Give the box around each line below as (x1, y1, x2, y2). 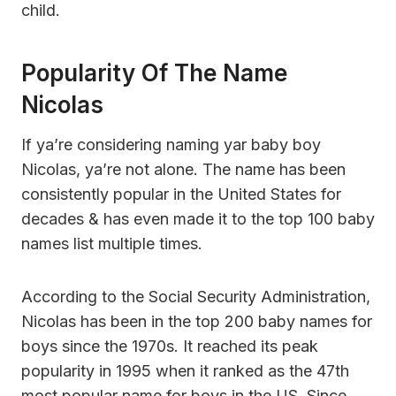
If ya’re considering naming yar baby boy (21, 134, 321, 154)
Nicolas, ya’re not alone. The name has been (21, 159, 346, 179)
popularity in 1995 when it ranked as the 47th (21, 361, 349, 380)
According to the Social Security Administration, (21, 286, 370, 306)
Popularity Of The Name (21, 58, 287, 87)
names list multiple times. (21, 233, 202, 253)
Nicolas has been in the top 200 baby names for (21, 311, 372, 331)
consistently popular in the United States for (21, 184, 341, 203)
